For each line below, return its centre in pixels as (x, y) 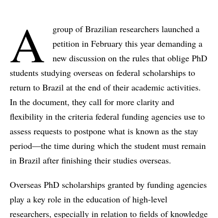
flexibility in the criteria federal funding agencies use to (107, 116)
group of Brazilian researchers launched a (126, 28)
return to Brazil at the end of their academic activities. (105, 87)
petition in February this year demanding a (127, 43)
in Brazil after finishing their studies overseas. (91, 160)
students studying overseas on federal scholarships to (102, 72)
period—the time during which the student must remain (108, 145)
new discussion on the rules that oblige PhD (130, 58)
